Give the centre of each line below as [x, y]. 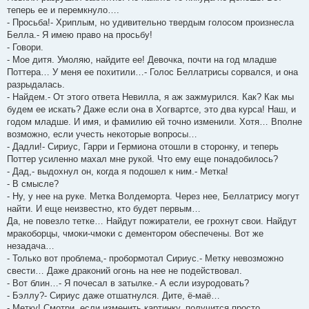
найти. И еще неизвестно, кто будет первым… [104, 208]
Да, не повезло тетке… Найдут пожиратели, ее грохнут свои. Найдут [152, 221]
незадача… [31, 246]
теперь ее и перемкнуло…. [63, 10]
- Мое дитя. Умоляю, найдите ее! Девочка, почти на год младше [142, 59]
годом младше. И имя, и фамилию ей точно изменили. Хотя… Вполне [154, 121]
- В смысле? [33, 183]
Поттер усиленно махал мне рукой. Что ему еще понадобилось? [142, 159]
